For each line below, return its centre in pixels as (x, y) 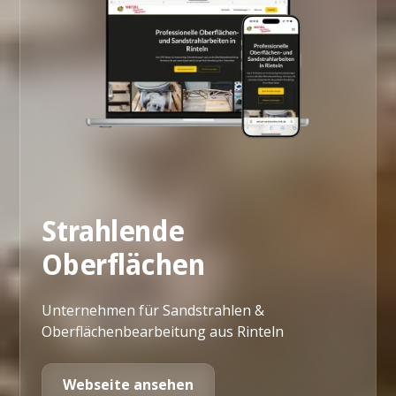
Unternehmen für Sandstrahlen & (153, 310)
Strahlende (113, 231)
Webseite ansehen (129, 384)
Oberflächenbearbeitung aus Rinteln (163, 331)
